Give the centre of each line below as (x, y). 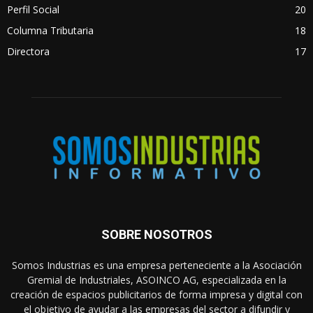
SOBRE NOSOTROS (156, 234)
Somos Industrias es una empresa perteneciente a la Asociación (156, 265)
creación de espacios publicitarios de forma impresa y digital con (156, 294)
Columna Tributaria (50, 31)
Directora (28, 52)
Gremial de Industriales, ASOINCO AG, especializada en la (156, 279)
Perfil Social (33, 10)
